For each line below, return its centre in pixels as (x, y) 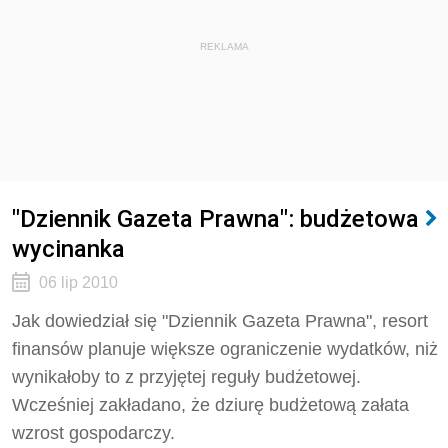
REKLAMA (224, 46)
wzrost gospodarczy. (93, 433)
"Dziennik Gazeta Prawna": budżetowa (215, 218)
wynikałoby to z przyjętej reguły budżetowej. (186, 377)
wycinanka (68, 248)
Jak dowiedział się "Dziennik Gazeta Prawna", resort (220, 321)
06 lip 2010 (78, 282)
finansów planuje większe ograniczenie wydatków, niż (225, 349)
